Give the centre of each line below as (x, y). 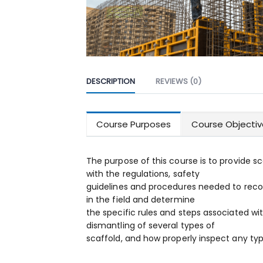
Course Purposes (134, 124)
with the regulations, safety (143, 174)
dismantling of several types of (151, 226)
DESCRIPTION (111, 82)
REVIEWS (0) (178, 82)
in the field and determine (141, 200)
